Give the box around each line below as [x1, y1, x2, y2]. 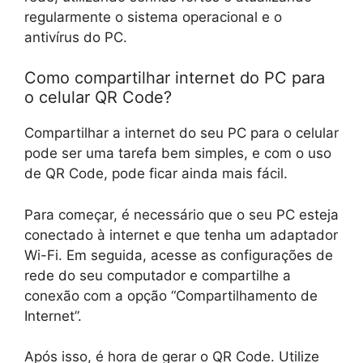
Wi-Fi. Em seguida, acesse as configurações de [24, 246, 333, 263]
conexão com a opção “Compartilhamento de [24, 287, 318, 304]
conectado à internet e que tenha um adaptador [24, 226, 338, 243]
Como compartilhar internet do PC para [24, 68, 325, 88]
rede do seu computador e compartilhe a [24, 267, 291, 284]
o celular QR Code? [24, 88, 172, 108]
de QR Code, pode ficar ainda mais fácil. [24, 165, 288, 182]
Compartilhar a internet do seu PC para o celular [24, 125, 339, 142]
